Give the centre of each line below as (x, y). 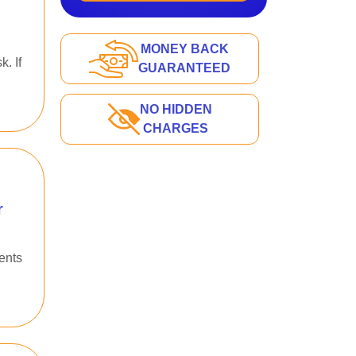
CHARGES (176, 128)
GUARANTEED (184, 68)
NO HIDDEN (176, 109)
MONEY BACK (184, 49)
